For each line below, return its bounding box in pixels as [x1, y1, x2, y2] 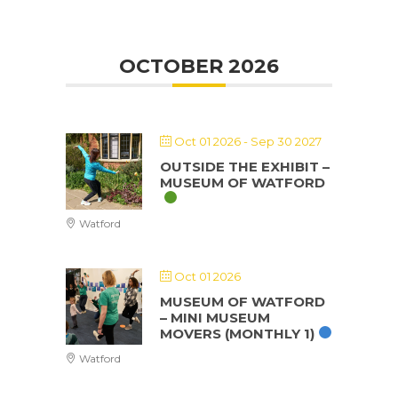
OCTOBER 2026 [119, 54, 279, 78]
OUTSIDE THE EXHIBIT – [160, 158, 330, 175]
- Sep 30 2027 [241, 134, 322, 148]
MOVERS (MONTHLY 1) [160, 325, 314, 342]
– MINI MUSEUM [160, 309, 270, 326]
